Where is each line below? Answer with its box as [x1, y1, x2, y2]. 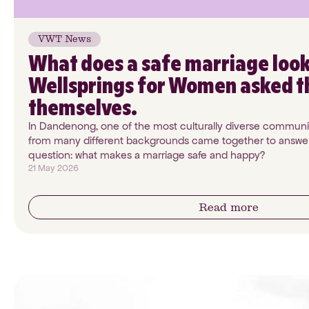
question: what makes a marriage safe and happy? [28, 148, 265, 161]
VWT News [38, 32, 91, 45]
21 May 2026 [28, 161, 79, 174]
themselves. [28, 92, 137, 121]
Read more [198, 200, 259, 214]
